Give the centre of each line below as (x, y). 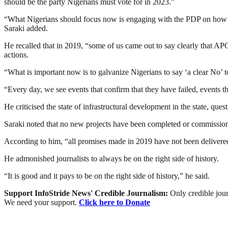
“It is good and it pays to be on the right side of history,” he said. (107, 176)
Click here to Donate (115, 203)
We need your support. (41, 203)
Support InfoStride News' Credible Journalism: (87, 193)
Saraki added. (26, 28)
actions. (16, 55)
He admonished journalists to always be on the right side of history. (111, 159)
